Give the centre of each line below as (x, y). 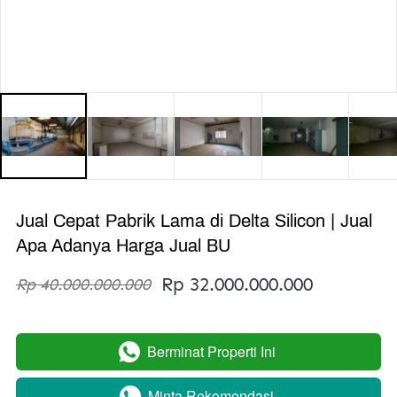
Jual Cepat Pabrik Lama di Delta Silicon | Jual (194, 221)
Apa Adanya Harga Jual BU (123, 246)
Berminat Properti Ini (211, 352)
